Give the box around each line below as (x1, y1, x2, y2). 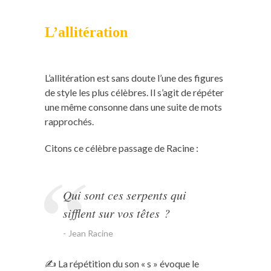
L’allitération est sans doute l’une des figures (45, 71, 223, 83)
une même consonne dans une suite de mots (45, 100, 222, 113)
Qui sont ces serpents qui (63, 186, 186, 203)
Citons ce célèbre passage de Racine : (45, 142, 198, 154)
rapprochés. (45, 115, 94, 127)
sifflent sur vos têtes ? (63, 204, 170, 221)
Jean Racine (68, 227, 113, 238)
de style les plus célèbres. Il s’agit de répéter (45, 86, 224, 98)
